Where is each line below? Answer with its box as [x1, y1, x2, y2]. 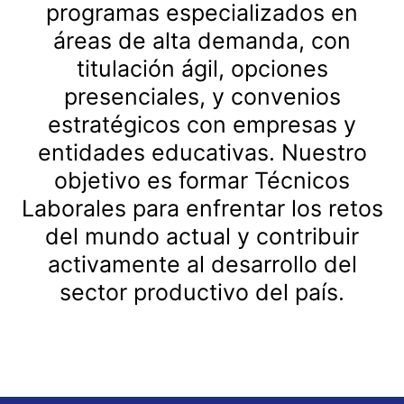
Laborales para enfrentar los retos [21, 195, 383, 223]
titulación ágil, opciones [76, 55, 328, 83]
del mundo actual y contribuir [45, 223, 359, 251]
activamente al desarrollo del [47, 251, 357, 279]
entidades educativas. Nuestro [37, 139, 367, 167]
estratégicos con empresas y [48, 111, 356, 139]
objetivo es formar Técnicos [54, 167, 350, 195]
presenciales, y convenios [63, 83, 341, 111]
